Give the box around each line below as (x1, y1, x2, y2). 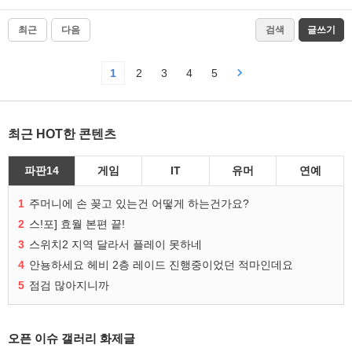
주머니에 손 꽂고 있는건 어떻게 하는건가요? (29, 197, 249, 211)
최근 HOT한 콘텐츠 (8, 127, 116, 141)
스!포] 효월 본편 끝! (29, 218, 125, 231)
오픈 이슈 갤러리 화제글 (8, 332, 135, 346)
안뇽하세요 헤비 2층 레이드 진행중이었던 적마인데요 (29, 258, 293, 272)
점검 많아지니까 (29, 279, 109, 292)
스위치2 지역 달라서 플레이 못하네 (29, 238, 202, 251)
